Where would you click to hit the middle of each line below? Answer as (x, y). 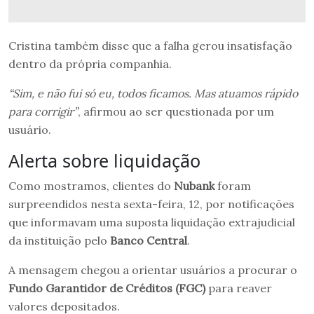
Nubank (196, 185)
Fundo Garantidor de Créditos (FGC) (107, 288)
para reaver (239, 288)
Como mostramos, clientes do (91, 185)
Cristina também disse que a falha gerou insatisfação (150, 45)
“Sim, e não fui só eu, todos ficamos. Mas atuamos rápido (153, 93)
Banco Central (147, 240)
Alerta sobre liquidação (104, 160)
